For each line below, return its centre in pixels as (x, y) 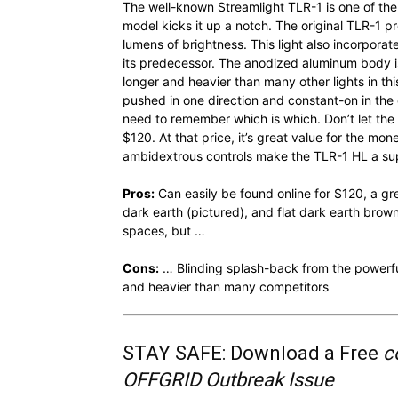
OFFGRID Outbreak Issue (228, 379)
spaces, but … (164, 230)
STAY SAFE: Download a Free (253, 353)
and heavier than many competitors (226, 286)
